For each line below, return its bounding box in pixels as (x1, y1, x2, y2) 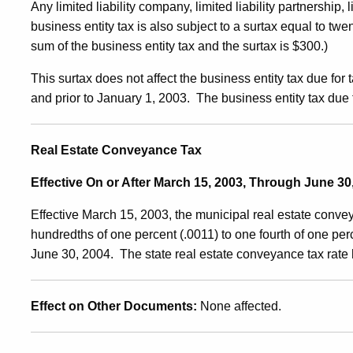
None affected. (200, 299, 281, 313)
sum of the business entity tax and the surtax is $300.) (31, 39, 328, 53)
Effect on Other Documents (31, 299, 193, 313)
